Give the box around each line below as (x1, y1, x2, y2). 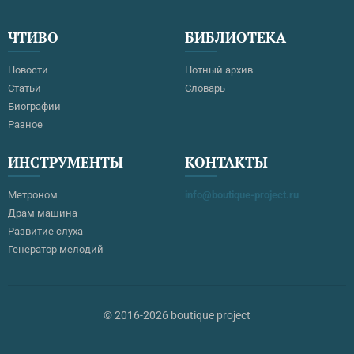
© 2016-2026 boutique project (104, 309, 250, 322)
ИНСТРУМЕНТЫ (8, 153, 123, 171)
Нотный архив (185, 64, 253, 76)
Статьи (8, 82, 41, 94)
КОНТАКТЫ (185, 153, 268, 171)
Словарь (185, 82, 225, 94)
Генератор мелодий (8, 243, 104, 255)
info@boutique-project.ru (185, 189, 299, 201)
